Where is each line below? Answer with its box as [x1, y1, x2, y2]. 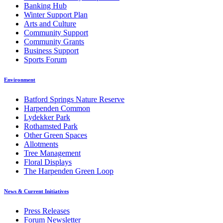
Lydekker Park [24, 112, 70, 121]
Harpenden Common [24, 104, 90, 112]
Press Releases [24, 206, 70, 215]
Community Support [24, 28, 88, 37]
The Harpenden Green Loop [24, 166, 113, 175]
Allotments [24, 139, 58, 148]
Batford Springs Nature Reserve [24, 95, 124, 104]
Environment [4, 76, 35, 83]
